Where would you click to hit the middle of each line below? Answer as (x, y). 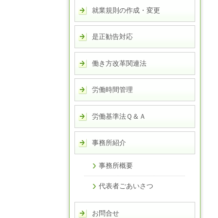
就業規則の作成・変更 (126, 10)
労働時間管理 (112, 90)
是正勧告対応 (112, 37)
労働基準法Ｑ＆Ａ (119, 116)
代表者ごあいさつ (126, 186)
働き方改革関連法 (119, 63)
